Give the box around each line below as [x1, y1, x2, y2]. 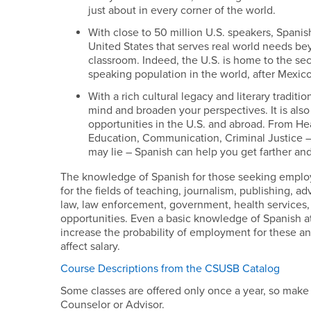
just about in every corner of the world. [88, 3, 276, 17]
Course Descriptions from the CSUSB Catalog [60, 262, 280, 276]
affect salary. [60, 239, 121, 253]
